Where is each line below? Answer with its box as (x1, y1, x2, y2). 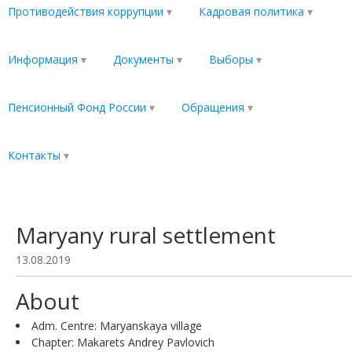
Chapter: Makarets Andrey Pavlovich (31, 335, 214, 350)
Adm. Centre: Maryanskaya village (31, 318, 202, 333)
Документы (113, 52, 174, 67)
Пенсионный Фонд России (8, 100, 146, 115)
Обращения (181, 100, 244, 115)
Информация (8, 52, 78, 67)
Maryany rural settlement (16, 220, 276, 250)
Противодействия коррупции (8, 4, 163, 19)
